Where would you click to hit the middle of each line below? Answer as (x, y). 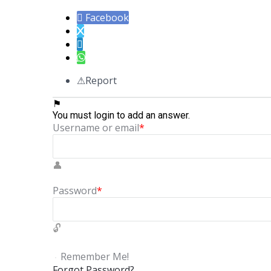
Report (101, 80)
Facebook (107, 17)
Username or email (96, 127)
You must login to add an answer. (121, 115)
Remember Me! (95, 256)
